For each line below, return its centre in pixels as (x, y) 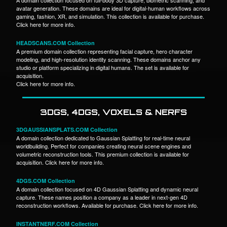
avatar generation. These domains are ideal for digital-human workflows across (113, 8)
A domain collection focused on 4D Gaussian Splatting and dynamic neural (107, 189)
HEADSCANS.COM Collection (55, 43)
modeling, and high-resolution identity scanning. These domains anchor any (108, 59)
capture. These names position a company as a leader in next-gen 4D (102, 197)
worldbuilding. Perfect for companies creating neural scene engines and (104, 146)
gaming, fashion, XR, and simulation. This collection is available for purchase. (110, 16)
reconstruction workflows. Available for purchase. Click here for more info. (107, 205)
